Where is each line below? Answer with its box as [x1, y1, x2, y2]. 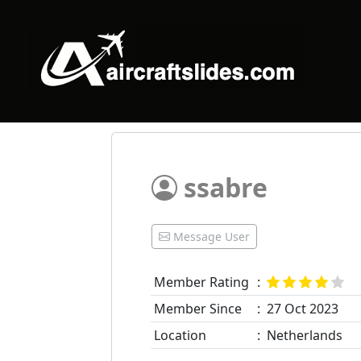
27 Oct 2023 [267, 300, 338, 317]
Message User [173, 229, 250, 244]
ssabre [177, 170, 268, 205]
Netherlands [267, 326, 342, 344]
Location [154, 326, 206, 344]
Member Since [154, 300, 242, 317]
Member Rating [154, 273, 249, 291]
